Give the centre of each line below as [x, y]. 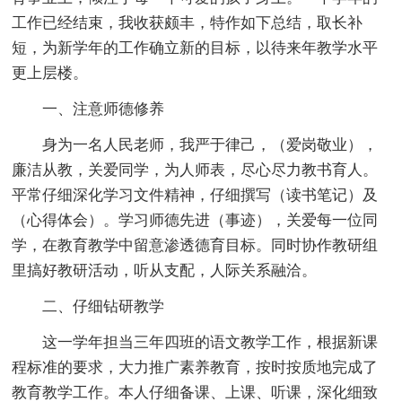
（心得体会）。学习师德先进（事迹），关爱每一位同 [195, 221]
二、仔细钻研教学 [104, 307]
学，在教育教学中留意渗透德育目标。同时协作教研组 [195, 246]
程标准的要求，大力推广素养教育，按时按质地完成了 [195, 368]
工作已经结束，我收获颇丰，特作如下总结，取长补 [188, 23]
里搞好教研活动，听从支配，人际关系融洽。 [165, 271]
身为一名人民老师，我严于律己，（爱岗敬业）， [210, 145]
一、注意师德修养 [104, 109]
